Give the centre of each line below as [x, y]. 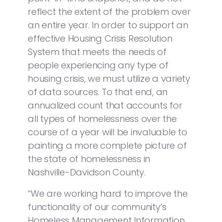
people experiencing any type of [98, 65]
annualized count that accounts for [105, 105]
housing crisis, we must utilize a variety [109, 78]
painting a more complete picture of [107, 145]
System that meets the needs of [97, 52]
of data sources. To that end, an [98, 92]
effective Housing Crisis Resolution [100, 38]
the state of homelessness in [89, 159]
